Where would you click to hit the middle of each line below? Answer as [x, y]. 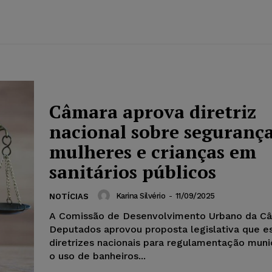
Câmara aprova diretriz [153, 112]
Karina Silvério [140, 195]
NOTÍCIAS [69, 197]
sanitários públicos [133, 172]
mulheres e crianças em [153, 152]
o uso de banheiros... [97, 256]
